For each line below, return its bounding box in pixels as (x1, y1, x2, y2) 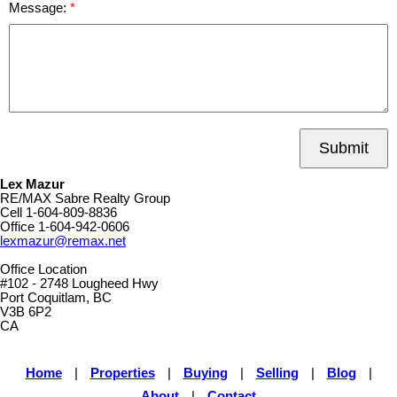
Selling (255, 366, 299, 381)
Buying (183, 366, 228, 381)
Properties (90, 366, 155, 381)
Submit (319, 139, 369, 158)
